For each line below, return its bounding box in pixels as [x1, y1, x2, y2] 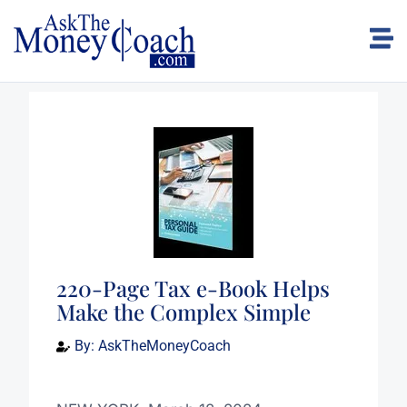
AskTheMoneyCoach [94, 337, 231, 355]
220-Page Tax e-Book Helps [55, 273, 330, 303]
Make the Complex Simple [55, 296, 311, 326]
